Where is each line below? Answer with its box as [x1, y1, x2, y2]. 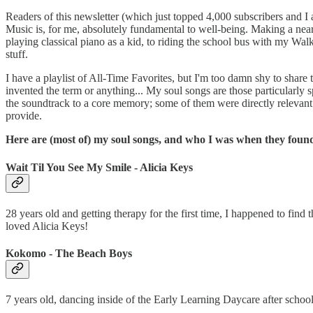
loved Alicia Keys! [6, 219, 88, 232]
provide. [6, 110, 42, 122]
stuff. [6, 48, 28, 61]
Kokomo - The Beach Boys [6, 247, 132, 260]
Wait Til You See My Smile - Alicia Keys [6, 161, 193, 173]
